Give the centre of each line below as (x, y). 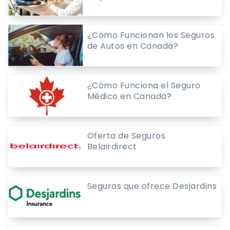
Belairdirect (112, 146)
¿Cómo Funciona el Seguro (144, 85)
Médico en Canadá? (129, 96)
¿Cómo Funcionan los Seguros (151, 35)
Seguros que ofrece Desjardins (152, 186)
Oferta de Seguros (126, 136)
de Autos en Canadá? (133, 46)
